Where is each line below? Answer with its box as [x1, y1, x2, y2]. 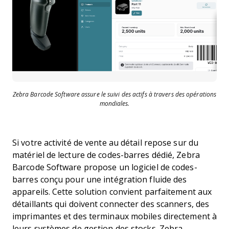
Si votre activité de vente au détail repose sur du [12, 139, 199, 147]
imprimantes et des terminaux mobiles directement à [12, 212, 217, 221]
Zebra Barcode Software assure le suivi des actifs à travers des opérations [12, 91, 217, 98]
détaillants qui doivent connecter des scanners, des [12, 200, 210, 209]
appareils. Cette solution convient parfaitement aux [12, 188, 212, 196]
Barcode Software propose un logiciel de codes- [12, 163, 197, 172]
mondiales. [99, 100, 130, 107]
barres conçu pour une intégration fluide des [12, 175, 187, 184]
